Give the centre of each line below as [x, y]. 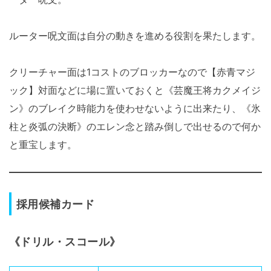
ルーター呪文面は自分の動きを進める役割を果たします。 [135, 36]
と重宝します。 [43, 145]
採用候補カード [56, 204]
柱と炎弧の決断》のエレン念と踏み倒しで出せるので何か [135, 127]
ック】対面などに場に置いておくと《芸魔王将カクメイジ [135, 90]
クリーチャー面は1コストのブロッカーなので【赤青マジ [132, 72]
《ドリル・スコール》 [65, 242]
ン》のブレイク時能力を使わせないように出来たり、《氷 [135, 109]
